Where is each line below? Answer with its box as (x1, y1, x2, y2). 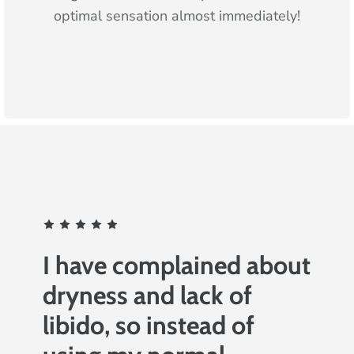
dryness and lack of (42, 279, 252, 311)
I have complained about (42, 249, 311, 281)
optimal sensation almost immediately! (53, 6, 300, 25)
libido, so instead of (42, 309, 254, 341)
